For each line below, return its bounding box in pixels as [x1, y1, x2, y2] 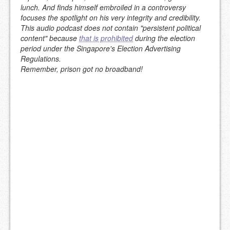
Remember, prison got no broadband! [21, 64, 143, 74]
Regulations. [21, 53, 61, 64]
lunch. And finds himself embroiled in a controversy [21, 2, 186, 13]
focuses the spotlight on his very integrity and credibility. [21, 12, 201, 23]
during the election [133, 33, 195, 44]
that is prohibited [79, 33, 133, 44]
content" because [21, 33, 79, 44]
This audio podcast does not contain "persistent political [21, 23, 201, 33]
